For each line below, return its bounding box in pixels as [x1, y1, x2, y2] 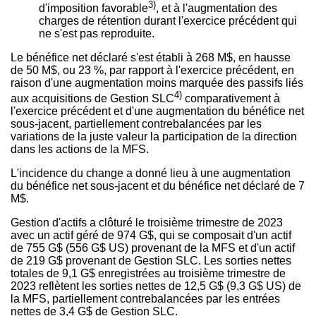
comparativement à [182, 92, 280, 105]
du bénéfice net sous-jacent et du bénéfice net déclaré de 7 [11, 180, 305, 193]
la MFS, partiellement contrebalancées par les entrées [11, 293, 280, 305]
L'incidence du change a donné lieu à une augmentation [11, 167, 291, 180]
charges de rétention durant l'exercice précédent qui [39, 14, 297, 27]
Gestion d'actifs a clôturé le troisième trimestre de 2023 [11, 217, 283, 229]
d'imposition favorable [39, 1, 148, 14]
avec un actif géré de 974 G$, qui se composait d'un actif [11, 229, 291, 242]
